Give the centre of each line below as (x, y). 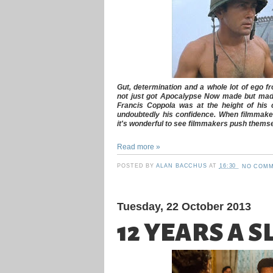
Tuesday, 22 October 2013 (184, 206)
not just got (139, 96)
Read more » (139, 146)
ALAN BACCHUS (183, 166)
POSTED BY (137, 166)
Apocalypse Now (190, 96)
